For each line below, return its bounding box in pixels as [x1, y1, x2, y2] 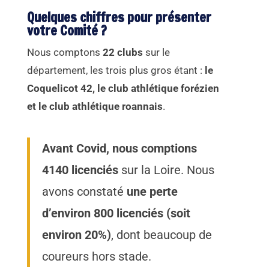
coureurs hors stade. [42, 249, 152, 264]
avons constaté [42, 184, 127, 199]
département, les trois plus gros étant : [27, 64, 203, 77]
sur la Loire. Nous [118, 163, 215, 178]
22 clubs [103, 46, 146, 59]
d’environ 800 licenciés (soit [42, 206, 191, 221]
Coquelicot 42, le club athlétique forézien [27, 82, 220, 95]
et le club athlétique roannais [27, 100, 163, 113]
